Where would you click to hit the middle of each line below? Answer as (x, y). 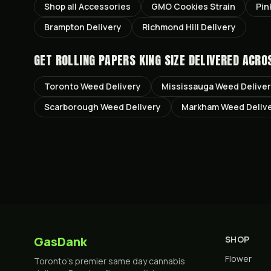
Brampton (64, 27)
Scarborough (71, 107)
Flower (238, 259)
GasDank (60, 242)
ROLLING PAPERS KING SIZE (120, 60)
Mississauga (188, 86)
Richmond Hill (171, 27)
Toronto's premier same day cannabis (109, 261)
